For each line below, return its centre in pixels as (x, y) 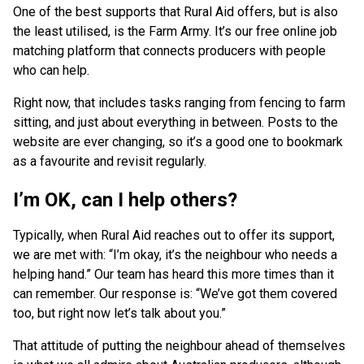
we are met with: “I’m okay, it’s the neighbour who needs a (175, 255)
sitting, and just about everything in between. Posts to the (175, 123)
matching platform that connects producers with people (169, 51)
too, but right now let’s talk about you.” (119, 314)
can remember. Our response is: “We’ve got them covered (175, 294)
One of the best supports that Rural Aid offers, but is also (175, 12)
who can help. (51, 71)
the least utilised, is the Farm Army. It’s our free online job (175, 32)
